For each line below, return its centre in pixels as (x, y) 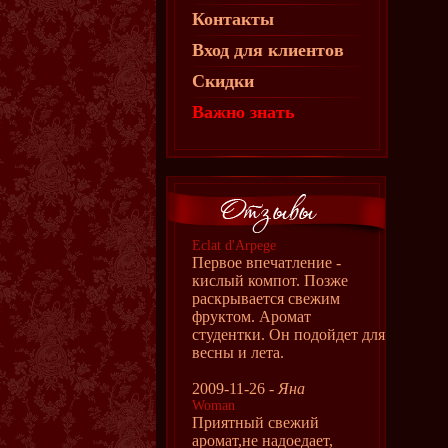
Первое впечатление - (266, 262)
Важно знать (243, 112)
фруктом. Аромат (251, 316)
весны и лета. (238, 352)
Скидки (223, 81)
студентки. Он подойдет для (288, 334)
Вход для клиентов (268, 50)
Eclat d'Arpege (234, 245)
